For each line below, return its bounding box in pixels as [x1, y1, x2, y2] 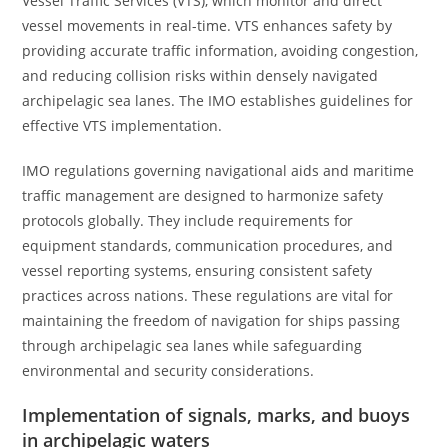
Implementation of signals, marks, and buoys [22, 403, 411, 427]
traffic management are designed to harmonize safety [22, 186, 384, 205]
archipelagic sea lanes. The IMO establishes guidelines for [22, 91, 414, 110]
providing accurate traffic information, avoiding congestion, [22, 41, 419, 60]
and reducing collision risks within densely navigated [22, 66, 379, 85]
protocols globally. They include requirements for [22, 211, 354, 230]
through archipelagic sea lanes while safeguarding [22, 336, 363, 355]
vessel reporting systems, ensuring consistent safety [22, 261, 373, 280]
